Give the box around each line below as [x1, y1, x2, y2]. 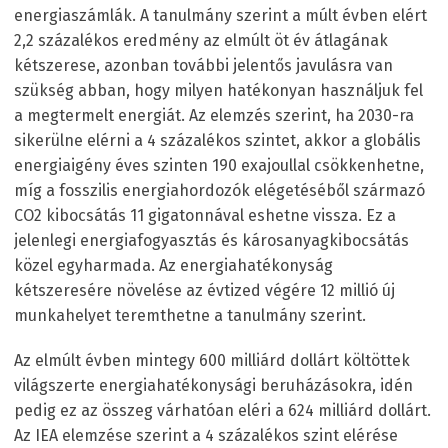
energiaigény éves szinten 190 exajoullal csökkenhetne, [14, 155, 424, 175]
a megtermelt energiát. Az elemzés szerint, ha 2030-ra [14, 105, 414, 125]
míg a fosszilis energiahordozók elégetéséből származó [14, 180, 425, 200]
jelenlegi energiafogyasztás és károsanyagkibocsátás [14, 230, 409, 250]
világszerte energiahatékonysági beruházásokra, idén [14, 375, 413, 395]
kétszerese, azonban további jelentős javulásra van [14, 55, 393, 75]
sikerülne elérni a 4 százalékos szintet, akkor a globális [14, 130, 421, 150]
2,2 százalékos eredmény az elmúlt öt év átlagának [14, 30, 388, 50]
